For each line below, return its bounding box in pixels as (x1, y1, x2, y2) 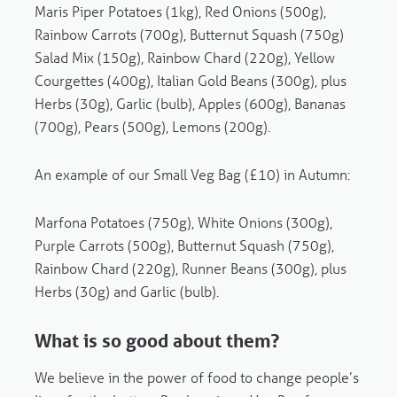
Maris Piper (34, 2, 105, 21)
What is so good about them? (34, 330, 279, 353)
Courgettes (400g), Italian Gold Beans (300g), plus (34, 71, 346, 90)
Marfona (34, 213, 87, 232)
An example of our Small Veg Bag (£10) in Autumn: (34, 165, 350, 184)
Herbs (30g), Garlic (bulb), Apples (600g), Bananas (34, 94, 346, 113)
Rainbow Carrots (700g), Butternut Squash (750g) (34, 25, 344, 44)
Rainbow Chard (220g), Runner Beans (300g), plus (34, 259, 346, 278)
